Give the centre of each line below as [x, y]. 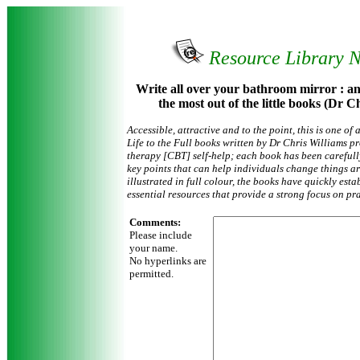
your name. [153, 248]
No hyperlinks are [168, 261]
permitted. [151, 274]
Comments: [155, 222]
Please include [161, 235]
